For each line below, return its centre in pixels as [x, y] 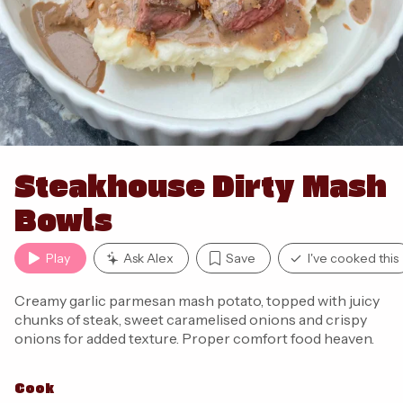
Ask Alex [148, 258]
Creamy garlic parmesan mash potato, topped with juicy [197, 300]
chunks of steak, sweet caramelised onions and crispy [191, 319]
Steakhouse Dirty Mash [201, 184]
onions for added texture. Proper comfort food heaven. [194, 338]
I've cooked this [353, 258]
